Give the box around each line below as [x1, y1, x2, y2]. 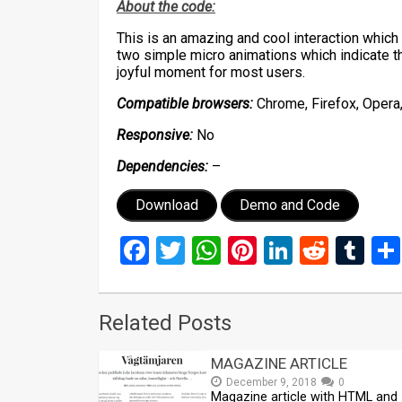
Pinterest [257, 232, 369, 267]
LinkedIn [293, 232, 398, 267]
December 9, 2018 [226, 375, 317, 389]
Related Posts [99, 310, 232, 336]
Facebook [149, 232, 268, 267]
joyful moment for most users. [117, 63, 305, 81]
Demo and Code [240, 196, 340, 214]
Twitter [185, 232, 273, 267]
